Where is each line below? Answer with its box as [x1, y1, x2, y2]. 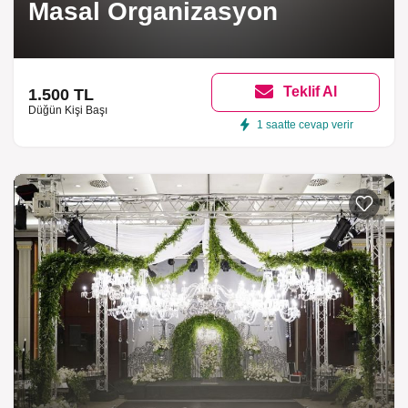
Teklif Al [283, 84, 338, 100]
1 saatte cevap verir [256, 117, 353, 131]
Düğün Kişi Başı [28, 104, 107, 117]
